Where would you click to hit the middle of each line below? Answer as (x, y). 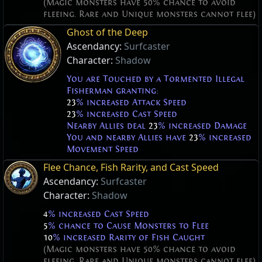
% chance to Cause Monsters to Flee (128, 226)
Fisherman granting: (113, 91)
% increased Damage (202, 126)
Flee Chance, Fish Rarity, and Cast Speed (131, 168)
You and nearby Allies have (128, 138)
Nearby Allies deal (108, 126)
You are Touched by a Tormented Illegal (156, 79)
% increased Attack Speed (131, 103)
